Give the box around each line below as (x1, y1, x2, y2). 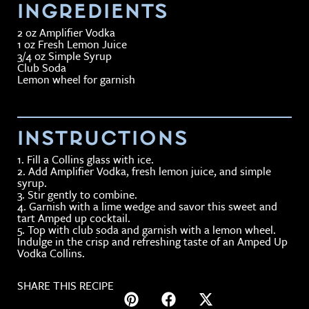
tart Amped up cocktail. (17, 209, 130, 226)
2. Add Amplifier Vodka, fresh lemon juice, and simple (17, 162, 271, 179)
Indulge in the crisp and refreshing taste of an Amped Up (17, 232, 288, 250)
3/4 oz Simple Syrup (17, 47, 112, 64)
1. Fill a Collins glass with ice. (17, 150, 154, 168)
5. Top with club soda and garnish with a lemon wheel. (17, 221, 276, 238)
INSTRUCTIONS (17, 125, 188, 149)
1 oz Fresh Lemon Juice (17, 35, 127, 52)
